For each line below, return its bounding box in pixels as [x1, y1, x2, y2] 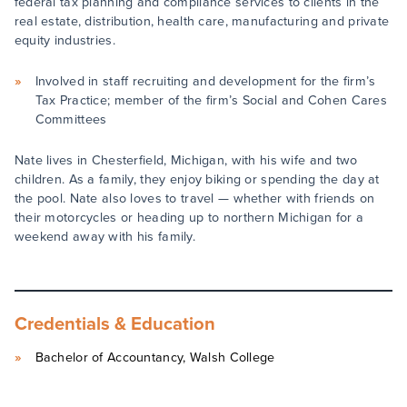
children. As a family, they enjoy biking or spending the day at [14, 170, 380, 189]
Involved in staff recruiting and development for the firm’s [35, 72, 376, 91]
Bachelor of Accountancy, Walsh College [35, 348, 275, 367]
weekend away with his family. [14, 227, 196, 246]
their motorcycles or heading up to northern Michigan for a [14, 208, 364, 227]
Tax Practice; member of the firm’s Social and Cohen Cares [35, 91, 387, 110]
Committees [35, 110, 107, 129]
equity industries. [14, 31, 115, 50]
